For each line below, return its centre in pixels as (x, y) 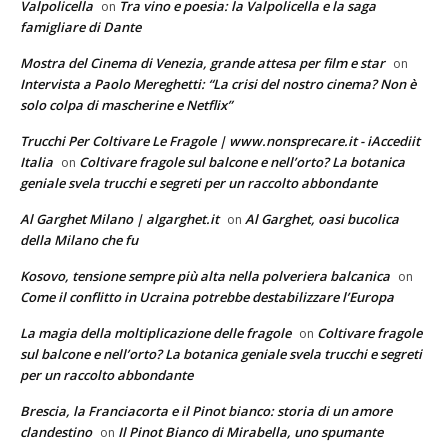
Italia (36, 161)
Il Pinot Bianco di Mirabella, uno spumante (250, 431)
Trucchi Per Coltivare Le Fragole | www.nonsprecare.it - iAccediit (220, 140)
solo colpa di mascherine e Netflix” (126, 104)
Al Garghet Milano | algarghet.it (119, 218)
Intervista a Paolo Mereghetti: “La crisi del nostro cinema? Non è (218, 83)
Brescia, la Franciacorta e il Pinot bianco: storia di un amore (206, 410)
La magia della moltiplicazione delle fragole (155, 332)
